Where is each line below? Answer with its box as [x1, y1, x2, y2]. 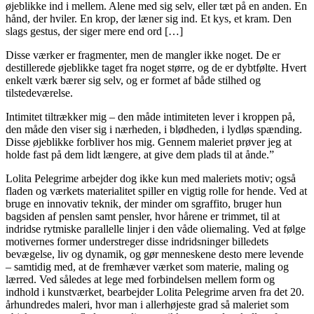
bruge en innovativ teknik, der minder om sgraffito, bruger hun [6, 197, 282, 210]
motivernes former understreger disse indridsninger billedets [6, 235, 268, 247]
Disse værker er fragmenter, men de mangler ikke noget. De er [6, 48, 280, 61]
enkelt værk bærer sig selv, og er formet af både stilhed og [6, 74, 261, 86]
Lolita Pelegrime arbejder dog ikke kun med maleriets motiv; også [6, 172, 296, 184]
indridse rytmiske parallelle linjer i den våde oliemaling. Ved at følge [6, 222, 306, 235]
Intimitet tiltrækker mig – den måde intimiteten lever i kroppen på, [6, 110, 295, 123]
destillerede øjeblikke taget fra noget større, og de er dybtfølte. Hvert [6, 61, 306, 74]
